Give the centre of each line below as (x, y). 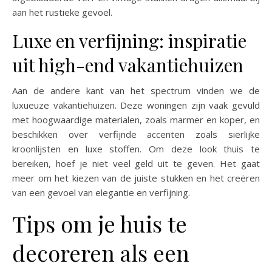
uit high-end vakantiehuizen (128, 65)
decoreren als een (101, 253)
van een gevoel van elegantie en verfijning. (101, 192)
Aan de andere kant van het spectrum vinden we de (136, 90)
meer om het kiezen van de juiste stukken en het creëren (136, 178)
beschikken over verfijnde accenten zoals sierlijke (136, 134)
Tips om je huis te (100, 223)
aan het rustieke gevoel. (62, 12)
